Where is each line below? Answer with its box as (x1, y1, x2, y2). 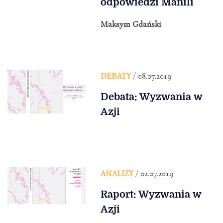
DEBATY (100, 70, 131, 81)
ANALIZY (100, 168, 133, 178)
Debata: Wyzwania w (100, 91, 203, 103)
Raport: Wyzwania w (100, 188, 202, 200)
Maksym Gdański (100, 18, 161, 29)
